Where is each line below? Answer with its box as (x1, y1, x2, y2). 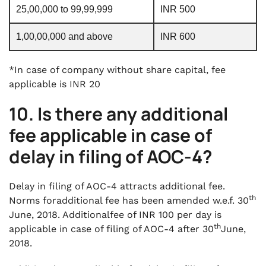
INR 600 (160, 31, 195, 42)
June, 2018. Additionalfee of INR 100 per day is (9, 209, 221, 220)
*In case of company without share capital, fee (9, 64, 226, 75)
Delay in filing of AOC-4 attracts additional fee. (9, 180, 225, 192)
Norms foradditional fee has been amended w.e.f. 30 (9, 195, 249, 206)
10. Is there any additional (9, 102, 228, 126)
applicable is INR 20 (9, 78, 100, 90)
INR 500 (160, 4, 195, 14)
